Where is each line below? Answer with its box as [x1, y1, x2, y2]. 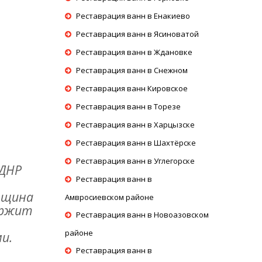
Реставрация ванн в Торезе [76, 101, 181, 112]
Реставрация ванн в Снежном [76, 65, 188, 75]
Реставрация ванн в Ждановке [76, 47, 192, 57]
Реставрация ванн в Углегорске [76, 156, 195, 166]
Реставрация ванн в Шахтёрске [76, 137, 196, 148]
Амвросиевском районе [65, 192, 154, 202]
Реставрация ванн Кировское [76, 83, 188, 94]
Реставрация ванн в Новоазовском [76, 209, 209, 220]
